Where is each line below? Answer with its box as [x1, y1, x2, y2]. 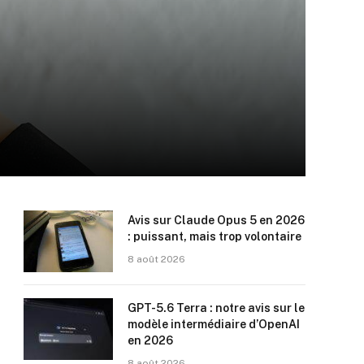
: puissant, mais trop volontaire [128, 230, 301, 243]
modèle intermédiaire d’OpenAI [128, 318, 300, 331]
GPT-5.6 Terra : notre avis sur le [128, 301, 305, 314]
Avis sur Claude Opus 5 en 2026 [128, 214, 305, 227]
